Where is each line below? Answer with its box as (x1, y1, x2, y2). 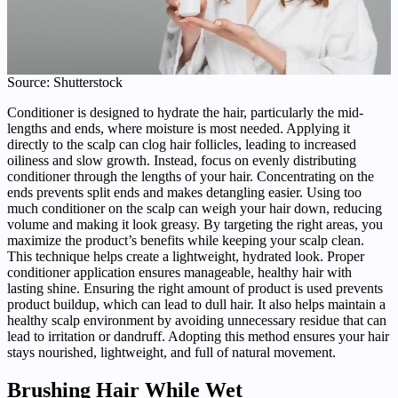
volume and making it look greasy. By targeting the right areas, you (7, 217, 383, 233)
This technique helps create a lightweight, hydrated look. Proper (7, 249, 364, 265)
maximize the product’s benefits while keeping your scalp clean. (7, 233, 364, 249)
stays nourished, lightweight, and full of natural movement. (7, 345, 336, 361)
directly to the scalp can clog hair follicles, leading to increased (7, 137, 356, 153)
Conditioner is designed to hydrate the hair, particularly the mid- (7, 105, 363, 121)
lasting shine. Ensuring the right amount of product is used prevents (7, 281, 383, 297)
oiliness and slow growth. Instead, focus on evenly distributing (7, 153, 356, 169)
